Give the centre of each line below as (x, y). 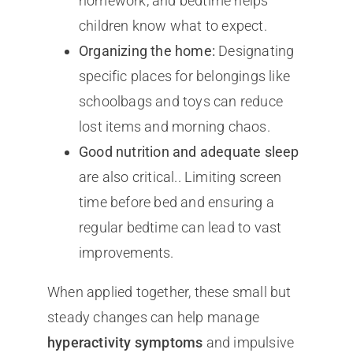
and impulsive (249, 342)
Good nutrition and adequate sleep (189, 151)
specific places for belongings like (184, 76)
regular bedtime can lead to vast (180, 227)
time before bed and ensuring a (176, 202)
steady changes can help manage (153, 317)
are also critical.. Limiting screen (180, 176)
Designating (255, 50)
